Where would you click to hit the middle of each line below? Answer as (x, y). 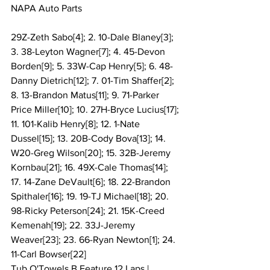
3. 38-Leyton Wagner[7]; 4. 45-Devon (89, 52)
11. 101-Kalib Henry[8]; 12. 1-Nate (77, 124)
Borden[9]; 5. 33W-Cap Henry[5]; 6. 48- (92, 66)
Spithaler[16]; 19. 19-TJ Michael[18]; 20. (91, 196)
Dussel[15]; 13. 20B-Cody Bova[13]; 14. (89, 139)
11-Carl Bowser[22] (49, 254)
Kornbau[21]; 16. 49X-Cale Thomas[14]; (91, 168)
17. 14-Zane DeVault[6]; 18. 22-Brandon (92, 182)
